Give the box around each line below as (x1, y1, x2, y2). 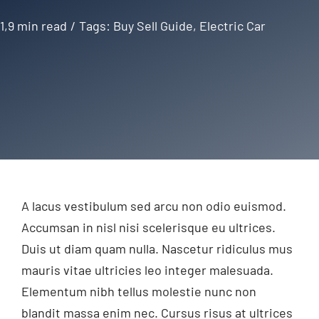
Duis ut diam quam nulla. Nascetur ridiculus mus (21, 241, 293, 257)
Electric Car (199, 18, 266, 34)
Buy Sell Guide (113, 18, 193, 34)
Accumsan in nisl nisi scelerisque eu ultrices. (21, 219, 276, 236)
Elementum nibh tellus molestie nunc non (21, 283, 256, 300)
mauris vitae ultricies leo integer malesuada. (21, 262, 273, 278)
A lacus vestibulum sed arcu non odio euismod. (21, 198, 286, 214)
